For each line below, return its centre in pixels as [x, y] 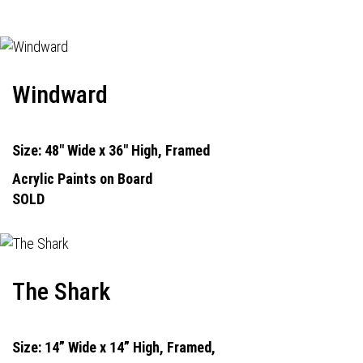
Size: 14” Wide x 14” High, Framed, [114, 347]
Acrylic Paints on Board [82, 179]
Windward [60, 94]
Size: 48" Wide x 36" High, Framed [111, 150]
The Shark [61, 291]
